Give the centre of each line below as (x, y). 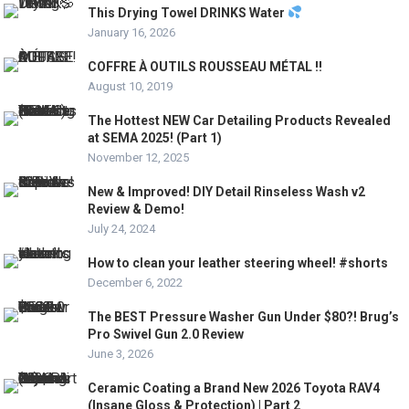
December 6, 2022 (136, 282)
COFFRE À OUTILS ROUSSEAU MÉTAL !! (205, 66)
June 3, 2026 (121, 353)
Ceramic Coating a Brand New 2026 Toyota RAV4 (234, 388)
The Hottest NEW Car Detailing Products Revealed (240, 120)
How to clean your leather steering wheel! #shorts (238, 262)
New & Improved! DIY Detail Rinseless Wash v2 (227, 191)
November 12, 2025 (139, 157)
